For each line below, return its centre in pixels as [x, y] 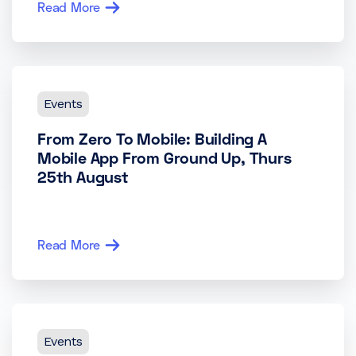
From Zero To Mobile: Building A [152, 138]
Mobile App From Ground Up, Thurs [164, 157]
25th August [83, 176]
